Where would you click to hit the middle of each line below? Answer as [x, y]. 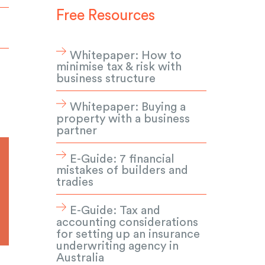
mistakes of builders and [122, 171]
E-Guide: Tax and [115, 210]
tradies [75, 182]
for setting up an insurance [128, 234]
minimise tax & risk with [119, 67]
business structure [106, 79]
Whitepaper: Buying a [128, 107]
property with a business [123, 119]
